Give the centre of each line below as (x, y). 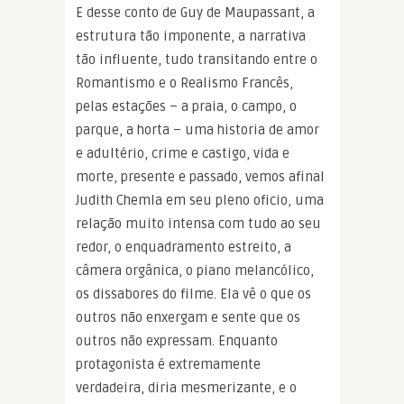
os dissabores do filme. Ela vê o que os (193, 294)
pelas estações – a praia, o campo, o (186, 106)
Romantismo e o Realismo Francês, (184, 83)
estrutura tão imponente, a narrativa (191, 36)
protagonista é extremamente (168, 364)
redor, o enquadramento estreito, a (184, 247)
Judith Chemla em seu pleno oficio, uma (200, 200)
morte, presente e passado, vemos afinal (200, 176)
